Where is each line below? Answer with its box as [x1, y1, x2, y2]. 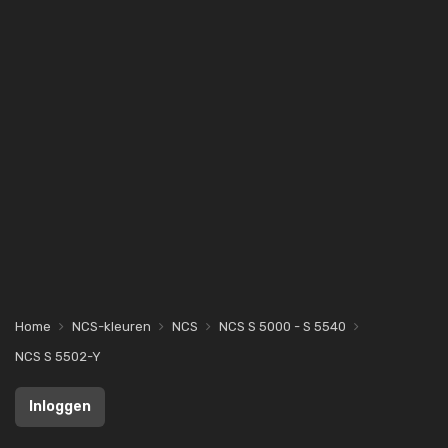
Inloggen [29, 398, 91, 415]
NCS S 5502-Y [15, 349, 101, 364]
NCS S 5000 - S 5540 [219, 319, 346, 334]
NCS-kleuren [72, 319, 151, 334]
